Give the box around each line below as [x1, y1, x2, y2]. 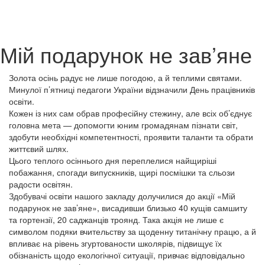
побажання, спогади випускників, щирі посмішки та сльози [9, 166, 235, 178]
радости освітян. [9, 178, 73, 190]
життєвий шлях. [9, 143, 69, 154]
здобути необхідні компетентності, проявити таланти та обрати [9, 131, 253, 143]
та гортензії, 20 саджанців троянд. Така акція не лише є [9, 214, 224, 225]
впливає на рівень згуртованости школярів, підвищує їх [9, 237, 222, 249]
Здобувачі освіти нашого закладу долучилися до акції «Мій [9, 190, 235, 202]
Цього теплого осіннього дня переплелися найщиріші [9, 154, 216, 166]
